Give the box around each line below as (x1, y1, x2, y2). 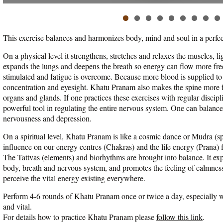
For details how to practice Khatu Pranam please (3, 212, 156, 222)
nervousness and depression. (3, 113, 92, 123)
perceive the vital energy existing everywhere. (3, 173, 145, 183)
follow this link (156, 212, 203, 222)
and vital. (3, 201, 34, 212)
